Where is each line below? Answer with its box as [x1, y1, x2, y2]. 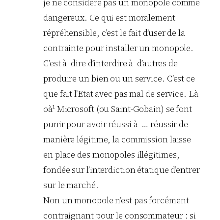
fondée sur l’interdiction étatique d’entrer [43, 164, 200, 176]
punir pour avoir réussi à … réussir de [43, 118, 189, 130]
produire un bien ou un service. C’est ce [43, 72, 195, 84]
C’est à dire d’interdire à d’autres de [43, 57, 178, 69]
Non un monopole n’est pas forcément [43, 194, 189, 206]
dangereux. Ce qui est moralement [43, 11, 175, 24]
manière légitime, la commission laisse [43, 133, 192, 145]
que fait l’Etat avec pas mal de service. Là [43, 87, 200, 100]
